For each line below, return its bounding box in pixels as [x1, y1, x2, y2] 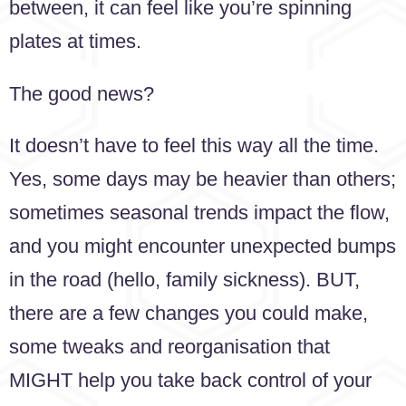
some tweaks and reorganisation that [9, 335, 330, 359]
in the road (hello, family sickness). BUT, [9, 268, 360, 292]
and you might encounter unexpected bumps [9, 235, 396, 258]
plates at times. [9, 30, 141, 53]
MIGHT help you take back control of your [9, 369, 372, 392]
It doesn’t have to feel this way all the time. [9, 134, 379, 158]
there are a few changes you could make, [9, 302, 368, 325]
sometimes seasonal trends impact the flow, [9, 201, 390, 225]
